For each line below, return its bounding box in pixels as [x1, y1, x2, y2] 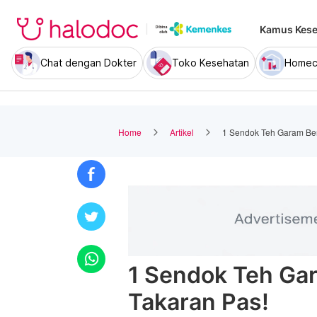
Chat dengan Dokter [40, 57, 137, 69]
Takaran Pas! [128, 288, 269, 316]
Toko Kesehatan [172, 57, 249, 69]
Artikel [170, 125, 194, 138]
